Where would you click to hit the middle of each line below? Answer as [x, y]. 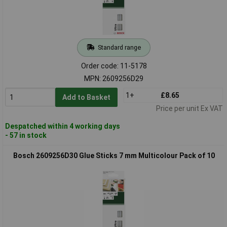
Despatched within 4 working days [62, 126]
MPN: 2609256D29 [114, 78]
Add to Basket [86, 97]
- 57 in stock [26, 135]
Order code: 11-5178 [114, 66]
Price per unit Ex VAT [189, 108]
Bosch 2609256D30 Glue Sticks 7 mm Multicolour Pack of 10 [114, 155]
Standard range [119, 47]
